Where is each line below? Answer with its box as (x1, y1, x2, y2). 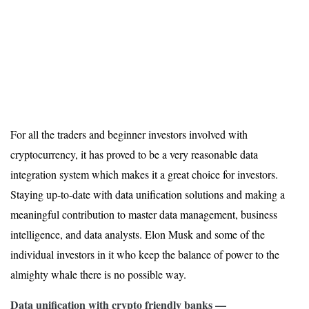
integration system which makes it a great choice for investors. (10, 167, 278, 182)
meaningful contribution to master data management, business (10, 207, 277, 222)
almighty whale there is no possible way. (10, 267, 186, 282)
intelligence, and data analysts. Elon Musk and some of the (10, 227, 265, 242)
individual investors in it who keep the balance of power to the (10, 247, 279, 262)
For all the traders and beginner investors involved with (10, 127, 248, 142)
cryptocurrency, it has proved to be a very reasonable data (10, 147, 258, 162)
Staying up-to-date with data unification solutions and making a (10, 187, 285, 202)
